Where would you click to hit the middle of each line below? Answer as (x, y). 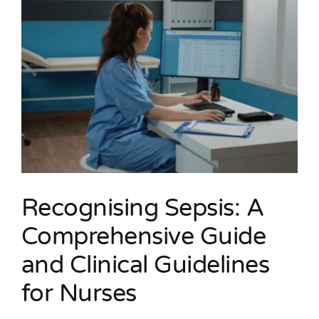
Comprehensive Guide (144, 236)
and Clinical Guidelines (146, 265)
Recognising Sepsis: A (143, 208)
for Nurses (79, 293)
